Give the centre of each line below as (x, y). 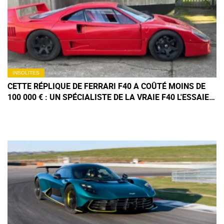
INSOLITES (26, 72)
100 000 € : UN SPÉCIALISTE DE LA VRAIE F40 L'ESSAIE (108, 97)
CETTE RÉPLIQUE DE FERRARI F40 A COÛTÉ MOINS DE (106, 86)
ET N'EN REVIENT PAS (47, 108)
